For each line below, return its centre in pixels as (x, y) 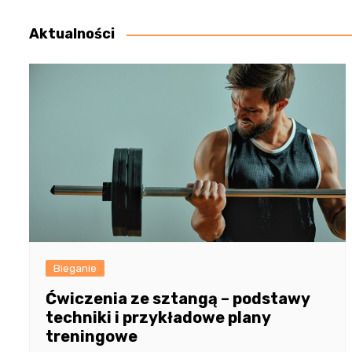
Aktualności (72, 34)
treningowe (92, 337)
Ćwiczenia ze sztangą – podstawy (178, 299)
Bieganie (75, 269)
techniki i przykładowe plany (158, 318)
